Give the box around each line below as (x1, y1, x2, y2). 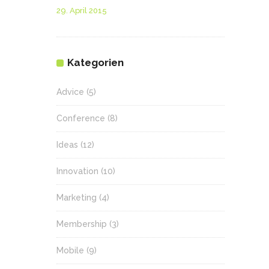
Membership (56, 219, 107, 229)
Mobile (56, 246, 84, 255)
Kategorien (67, 56, 124, 68)
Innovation (56, 166, 98, 176)
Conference (56, 113, 105, 123)
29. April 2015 (56, 6, 107, 15)
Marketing (56, 193, 97, 202)
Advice (56, 87, 84, 97)
